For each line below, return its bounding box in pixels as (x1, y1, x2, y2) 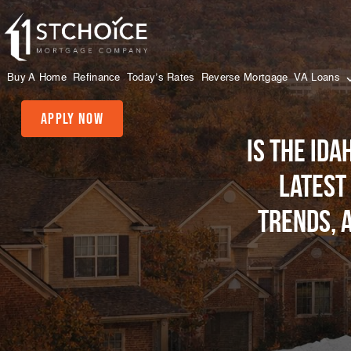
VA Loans (294, 72, 344, 83)
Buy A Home (7, 72, 67, 83)
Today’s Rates (126, 72, 195, 83)
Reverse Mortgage (201, 72, 288, 83)
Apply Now (41, 109, 103, 127)
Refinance (73, 72, 121, 83)
